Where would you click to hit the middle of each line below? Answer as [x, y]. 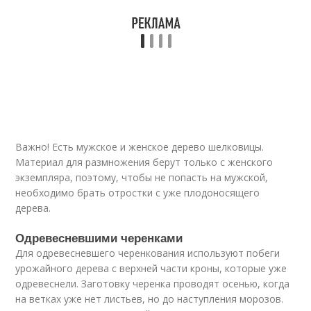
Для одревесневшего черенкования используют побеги [148, 253]
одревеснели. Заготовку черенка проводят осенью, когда [153, 284]
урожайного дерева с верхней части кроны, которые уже [151, 268]
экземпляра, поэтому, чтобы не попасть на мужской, [142, 177]
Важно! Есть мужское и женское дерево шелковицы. [140, 147]
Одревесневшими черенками [99, 237]
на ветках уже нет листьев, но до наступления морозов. [150, 299]
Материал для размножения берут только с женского [144, 162]
